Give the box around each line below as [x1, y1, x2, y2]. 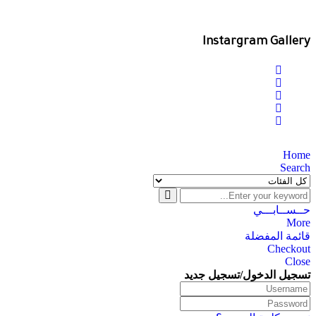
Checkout [267, 243, 310, 255]
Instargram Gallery [202, 36, 310, 50]
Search [280, 162, 310, 174]
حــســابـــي [253, 204, 310, 217]
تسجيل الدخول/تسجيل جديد [184, 269, 310, 281]
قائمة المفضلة [245, 230, 310, 243]
